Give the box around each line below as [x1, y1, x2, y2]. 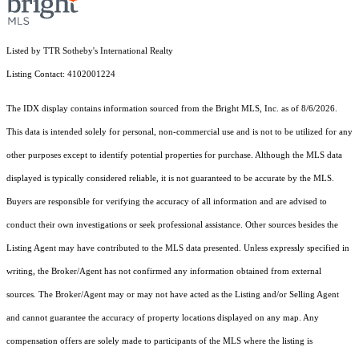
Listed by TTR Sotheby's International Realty [6, 46, 173, 56]
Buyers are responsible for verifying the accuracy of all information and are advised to [6, 197, 327, 207]
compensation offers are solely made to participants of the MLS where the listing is [6, 337, 313, 346]
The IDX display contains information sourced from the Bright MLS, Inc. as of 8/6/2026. [6, 104, 337, 114]
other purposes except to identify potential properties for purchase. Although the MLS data [6, 151, 342, 160]
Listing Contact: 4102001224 [6, 70, 118, 79]
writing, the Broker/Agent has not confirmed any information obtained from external [6, 267, 321, 276]
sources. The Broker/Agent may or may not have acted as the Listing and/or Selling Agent [6, 290, 339, 300]
